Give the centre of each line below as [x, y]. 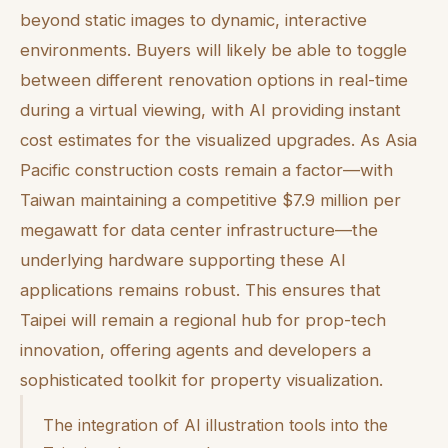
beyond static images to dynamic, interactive [193, 20]
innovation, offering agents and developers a [195, 350]
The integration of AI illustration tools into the [215, 425]
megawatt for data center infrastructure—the [199, 230]
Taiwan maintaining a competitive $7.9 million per [210, 200]
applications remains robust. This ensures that [200, 290]
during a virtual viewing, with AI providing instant [210, 110]
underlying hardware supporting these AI [183, 260]
